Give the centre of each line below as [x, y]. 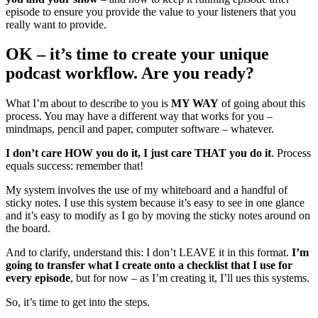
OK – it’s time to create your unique [137, 54]
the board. [28, 229]
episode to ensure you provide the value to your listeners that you [151, 11]
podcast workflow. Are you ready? [130, 73]
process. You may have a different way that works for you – [139, 116]
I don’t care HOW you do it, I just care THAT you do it [138, 153]
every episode [38, 278]
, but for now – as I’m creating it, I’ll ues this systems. [190, 278]
